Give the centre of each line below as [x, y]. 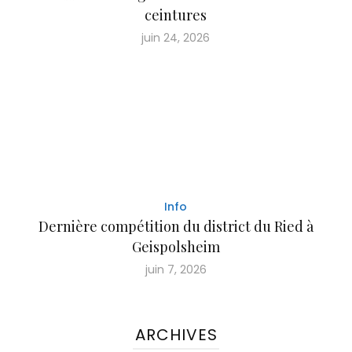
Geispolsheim [176, 246]
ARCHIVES [176, 334]
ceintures [176, 15]
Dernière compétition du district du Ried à [176, 226]
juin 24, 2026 [176, 37]
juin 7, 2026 [176, 269]
